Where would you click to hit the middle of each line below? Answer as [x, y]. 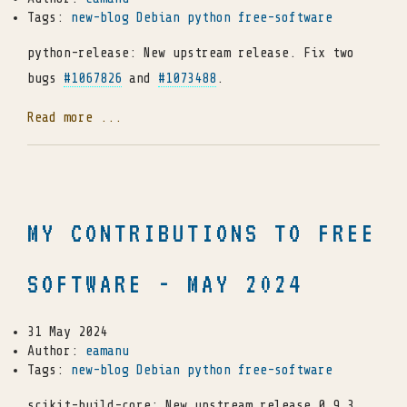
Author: [56, 352]
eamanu [107, 352]
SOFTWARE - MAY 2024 [165, 284]
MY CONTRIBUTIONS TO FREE [202, 233]
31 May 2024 [67, 333]
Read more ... [74, 117]
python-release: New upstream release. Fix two [191, 53]
